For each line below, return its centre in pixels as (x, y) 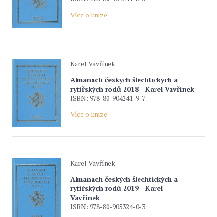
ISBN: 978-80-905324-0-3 (108, 207)
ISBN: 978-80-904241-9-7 (108, 98)
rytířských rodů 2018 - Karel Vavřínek (132, 89)
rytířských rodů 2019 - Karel (116, 188)
